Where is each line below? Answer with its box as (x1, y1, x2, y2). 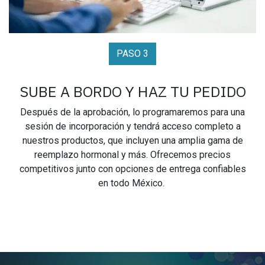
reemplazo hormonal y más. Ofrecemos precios (34, 149, 231, 161)
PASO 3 (117, 48, 148, 60)
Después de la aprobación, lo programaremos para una (20, 106, 245, 118)
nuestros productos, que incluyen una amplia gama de (22, 135, 243, 147)
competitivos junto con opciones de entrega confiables (19, 163, 246, 175)
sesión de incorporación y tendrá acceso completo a (24, 121, 241, 132)
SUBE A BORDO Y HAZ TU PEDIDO (19, 82, 246, 102)
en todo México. (98, 177, 167, 189)
